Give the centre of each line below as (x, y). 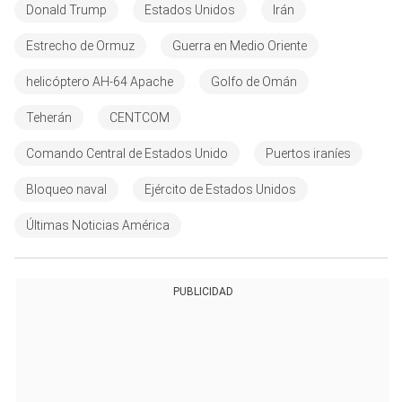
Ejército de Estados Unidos (220, 189)
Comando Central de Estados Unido (127, 153)
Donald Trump (66, 9)
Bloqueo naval (66, 189)
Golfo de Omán (254, 81)
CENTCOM (140, 117)
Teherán (49, 117)
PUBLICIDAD (203, 291)
